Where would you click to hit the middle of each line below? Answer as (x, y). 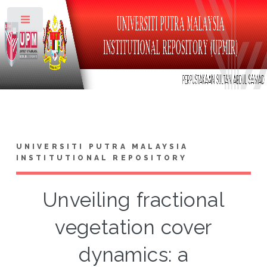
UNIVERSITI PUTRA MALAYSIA (102, 146)
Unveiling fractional (133, 200)
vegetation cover (133, 227)
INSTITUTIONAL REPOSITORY (102, 158)
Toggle (63, 22)
